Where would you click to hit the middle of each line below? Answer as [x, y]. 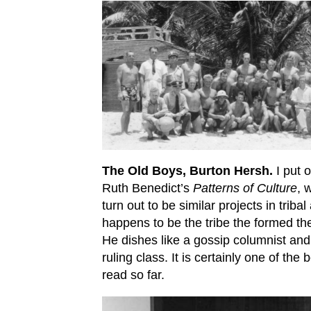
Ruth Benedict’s [148, 188]
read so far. [133, 275]
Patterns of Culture [245, 188]
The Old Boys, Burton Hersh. [187, 171]
